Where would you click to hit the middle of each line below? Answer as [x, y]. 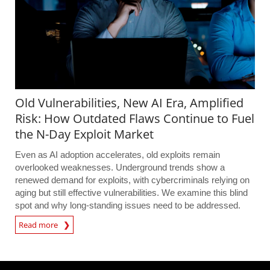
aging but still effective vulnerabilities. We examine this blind [131, 193]
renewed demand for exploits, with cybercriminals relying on [132, 180]
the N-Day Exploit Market [84, 134]
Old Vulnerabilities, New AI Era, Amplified [129, 103]
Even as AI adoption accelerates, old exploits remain [118, 155]
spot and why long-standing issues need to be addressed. [128, 206]
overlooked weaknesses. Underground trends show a [120, 168]
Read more [41, 225]
